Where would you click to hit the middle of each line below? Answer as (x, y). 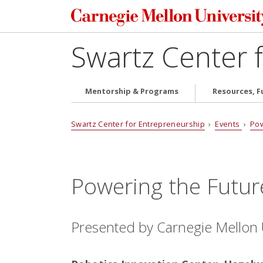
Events (228, 124)
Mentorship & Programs (131, 91)
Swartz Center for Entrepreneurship (138, 124)
